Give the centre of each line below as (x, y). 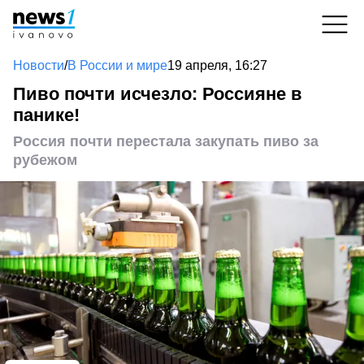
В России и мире (117, 65)
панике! (46, 115)
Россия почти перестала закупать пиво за (166, 141)
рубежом (45, 160)
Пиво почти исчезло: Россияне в (158, 94)
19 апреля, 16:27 (217, 65)
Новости (39, 65)
